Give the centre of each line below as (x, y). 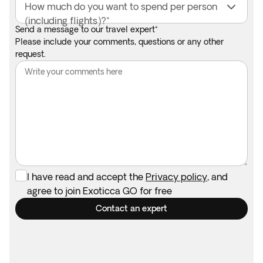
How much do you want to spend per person (121, 6)
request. (31, 54)
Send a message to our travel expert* (87, 29)
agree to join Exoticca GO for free (100, 191)
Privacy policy (176, 177)
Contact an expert (131, 208)
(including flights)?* (67, 21)
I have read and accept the (86, 177)
